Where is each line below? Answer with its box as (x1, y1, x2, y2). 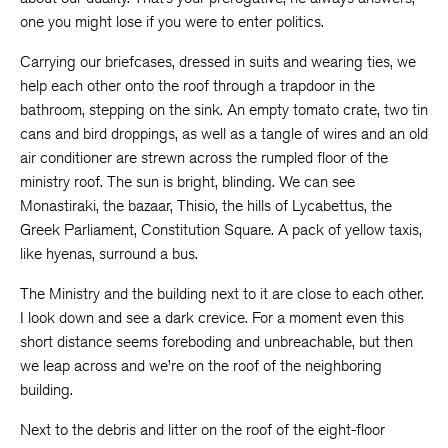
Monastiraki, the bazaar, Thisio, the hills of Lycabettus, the (20, 196, 392, 215)
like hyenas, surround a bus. (20, 244, 198, 263)
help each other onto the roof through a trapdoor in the (20, 76, 375, 95)
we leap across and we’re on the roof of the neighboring (20, 356, 382, 375)
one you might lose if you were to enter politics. (20, 12, 324, 31)
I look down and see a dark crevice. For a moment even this (20, 308, 404, 327)
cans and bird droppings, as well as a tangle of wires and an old (20, 124, 428, 143)
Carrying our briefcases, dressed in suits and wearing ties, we (20, 52, 416, 71)
